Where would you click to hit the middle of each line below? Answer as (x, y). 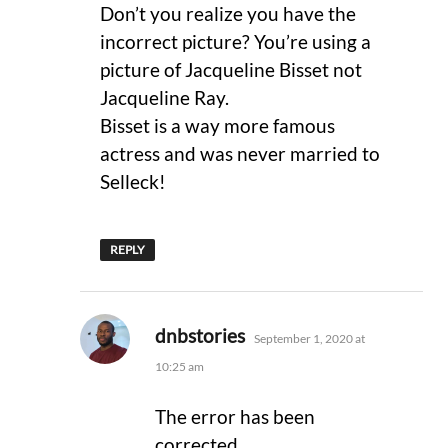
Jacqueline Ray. (164, 97)
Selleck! (133, 181)
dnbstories (199, 336)
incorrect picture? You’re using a (235, 41)
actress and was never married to (240, 153)
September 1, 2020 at (309, 339)
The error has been (234, 417)
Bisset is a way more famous (217, 125)
